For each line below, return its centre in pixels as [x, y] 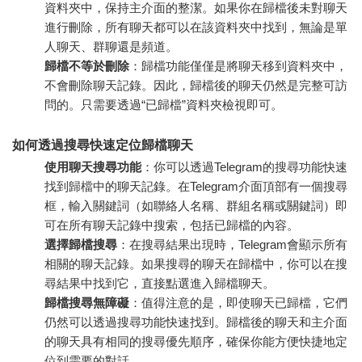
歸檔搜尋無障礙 [87, 302]
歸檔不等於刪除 [87, 65]
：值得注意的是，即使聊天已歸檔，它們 [238, 302]
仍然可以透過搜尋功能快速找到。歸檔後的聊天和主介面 [196, 322]
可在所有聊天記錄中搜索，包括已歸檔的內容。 [172, 225]
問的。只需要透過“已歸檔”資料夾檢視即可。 [164, 104]
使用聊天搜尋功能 [93, 166]
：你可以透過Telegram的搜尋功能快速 [244, 166]
